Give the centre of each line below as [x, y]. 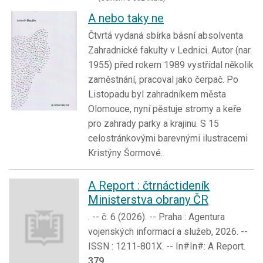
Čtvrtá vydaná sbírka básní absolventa [166, 36]
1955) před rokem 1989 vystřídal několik [171, 65]
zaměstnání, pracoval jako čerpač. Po [163, 80]
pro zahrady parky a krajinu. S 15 [154, 124]
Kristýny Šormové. [125, 153]
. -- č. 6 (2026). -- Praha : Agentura [156, 217]
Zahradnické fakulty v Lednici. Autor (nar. [170, 50]
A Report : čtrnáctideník [149, 186]
